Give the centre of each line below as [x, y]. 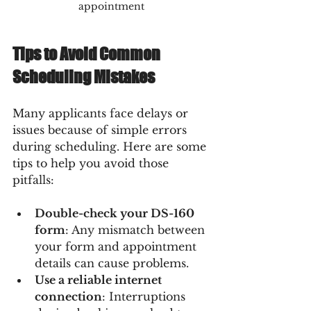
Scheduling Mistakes [84, 76]
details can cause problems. [112, 263]
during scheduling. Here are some [111, 146]
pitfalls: [33, 179]
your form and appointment [117, 246]
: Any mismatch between [137, 229]
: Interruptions [145, 296]
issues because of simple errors [101, 129]
